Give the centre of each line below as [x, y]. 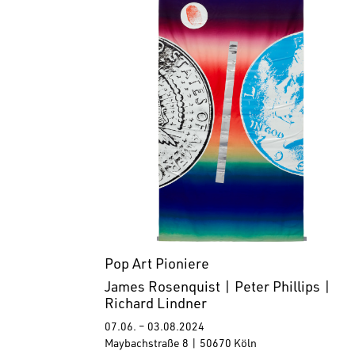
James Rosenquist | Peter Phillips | [218, 289]
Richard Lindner [156, 305]
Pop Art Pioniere [157, 266]
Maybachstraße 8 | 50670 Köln [181, 345]
